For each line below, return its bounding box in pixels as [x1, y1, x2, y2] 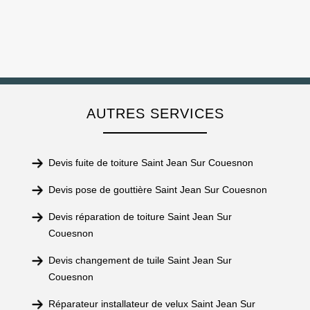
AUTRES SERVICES [86, 106, 224, 121]
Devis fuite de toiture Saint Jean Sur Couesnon [48, 157, 253, 168]
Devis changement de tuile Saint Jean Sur [48, 255, 232, 266]
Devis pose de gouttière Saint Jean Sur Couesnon [48, 184, 267, 195]
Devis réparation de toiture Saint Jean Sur [48, 211, 232, 222]
